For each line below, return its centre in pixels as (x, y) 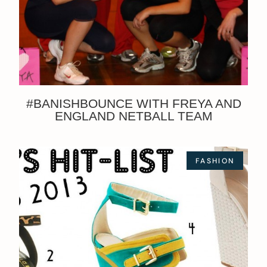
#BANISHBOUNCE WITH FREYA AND (133, 104)
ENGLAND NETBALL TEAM (133, 116)
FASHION (215, 161)
